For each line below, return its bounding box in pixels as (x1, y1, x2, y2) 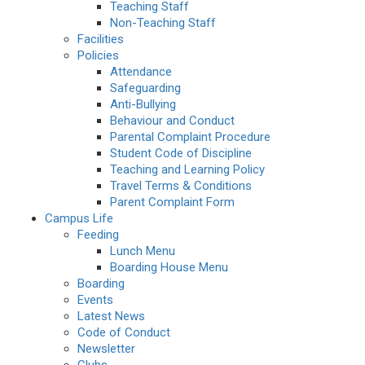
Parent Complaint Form (110, 195, 235, 210)
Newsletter (77, 341, 135, 357)
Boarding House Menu (110, 260, 228, 275)
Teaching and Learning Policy (110, 162, 265, 178)
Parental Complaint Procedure (110, 130, 270, 145)
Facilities (77, 32, 124, 47)
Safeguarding (110, 81, 181, 96)
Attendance (110, 64, 172, 80)
